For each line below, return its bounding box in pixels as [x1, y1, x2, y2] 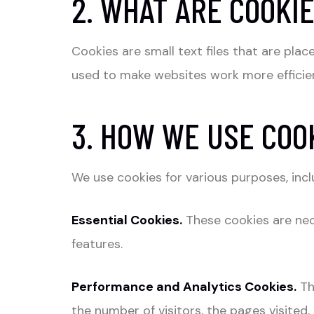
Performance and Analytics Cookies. [71, 278, 296, 296]
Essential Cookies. [71, 212, 182, 229]
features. [71, 235, 123, 253]
